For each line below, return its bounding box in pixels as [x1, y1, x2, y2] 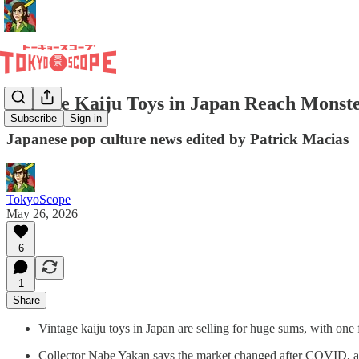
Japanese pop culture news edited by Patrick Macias [6, 130, 349, 147]
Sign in [70, 112, 102, 125]
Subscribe [10, 112, 57, 125]
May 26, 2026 [6, 206, 78, 220]
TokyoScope [6, 192, 71, 206]
